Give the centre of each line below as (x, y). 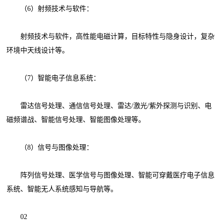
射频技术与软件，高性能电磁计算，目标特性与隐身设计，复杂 (111, 36)
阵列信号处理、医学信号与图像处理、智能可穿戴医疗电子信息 (111, 175)
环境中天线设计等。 (38, 50)
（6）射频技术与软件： (50, 8)
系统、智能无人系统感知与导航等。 (62, 189)
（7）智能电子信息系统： (54, 78)
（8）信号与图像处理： (50, 147)
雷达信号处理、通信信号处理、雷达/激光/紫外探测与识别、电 (109, 106)
